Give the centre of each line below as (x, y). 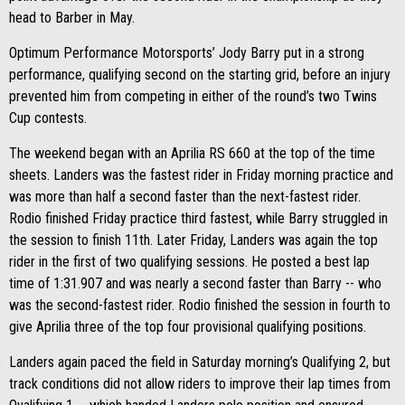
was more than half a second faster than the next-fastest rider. (185, 197)
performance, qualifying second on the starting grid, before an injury (200, 75)
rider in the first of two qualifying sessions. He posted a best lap (189, 262)
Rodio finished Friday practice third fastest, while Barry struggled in (198, 218)
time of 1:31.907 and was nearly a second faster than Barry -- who (195, 283)
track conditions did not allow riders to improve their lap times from (200, 384)
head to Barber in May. (72, 18)
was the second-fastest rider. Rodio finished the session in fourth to (200, 305)
